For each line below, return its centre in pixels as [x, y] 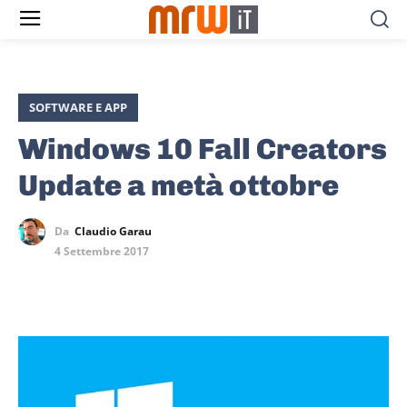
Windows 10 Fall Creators [203, 149]
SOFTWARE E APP [78, 108]
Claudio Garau [113, 232]
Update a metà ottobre [179, 186]
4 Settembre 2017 [102, 252]
